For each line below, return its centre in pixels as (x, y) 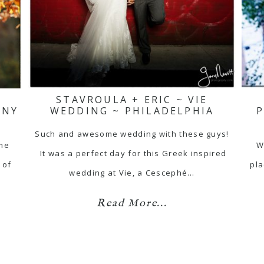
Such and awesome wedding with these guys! (132, 133)
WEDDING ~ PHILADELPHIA (132, 110)
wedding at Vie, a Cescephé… (132, 172)
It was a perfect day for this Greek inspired (132, 153)
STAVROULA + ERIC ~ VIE (132, 99)
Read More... (132, 203)
